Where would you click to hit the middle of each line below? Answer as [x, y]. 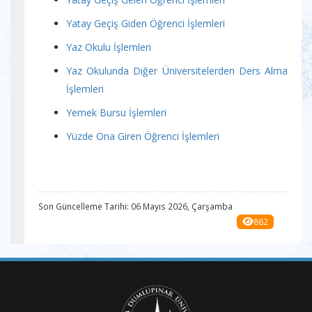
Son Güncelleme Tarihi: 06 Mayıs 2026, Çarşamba [135, 206]
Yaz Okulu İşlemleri [109, 47]
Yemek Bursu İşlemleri [116, 112]
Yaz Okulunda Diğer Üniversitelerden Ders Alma [177, 71]
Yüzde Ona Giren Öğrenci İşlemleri [143, 136]
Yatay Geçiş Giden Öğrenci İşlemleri [146, 23]
